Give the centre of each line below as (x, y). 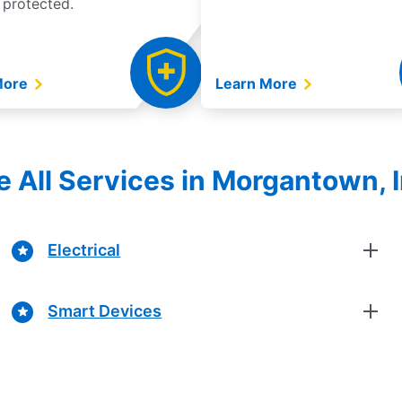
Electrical (84, 250)
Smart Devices (105, 311)
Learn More (258, 83)
